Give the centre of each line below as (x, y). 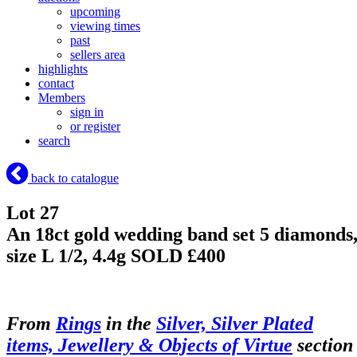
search (54, 141)
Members (62, 98)
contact (56, 84)
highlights (63, 69)
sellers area (98, 55)
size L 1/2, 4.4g (69, 256)
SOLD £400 (178, 256)
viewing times (105, 26)
